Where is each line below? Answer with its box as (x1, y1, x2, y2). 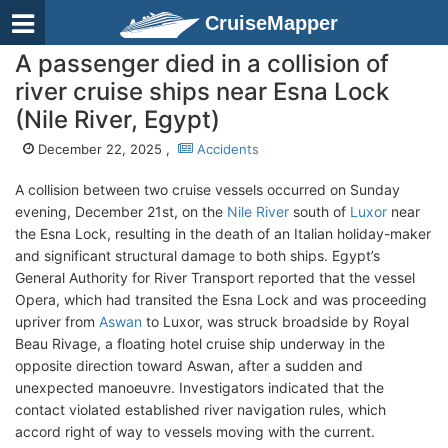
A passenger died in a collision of (15, 49, 389, 78)
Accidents (193, 141, 259, 157)
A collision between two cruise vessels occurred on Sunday (15, 181, 400, 198)
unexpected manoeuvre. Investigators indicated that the (15, 379, 384, 396)
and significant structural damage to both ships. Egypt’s (15, 247, 380, 264)
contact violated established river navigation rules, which (15, 401, 386, 418)
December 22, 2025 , (34, 141, 178, 157)
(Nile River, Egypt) (15, 105, 220, 134)
